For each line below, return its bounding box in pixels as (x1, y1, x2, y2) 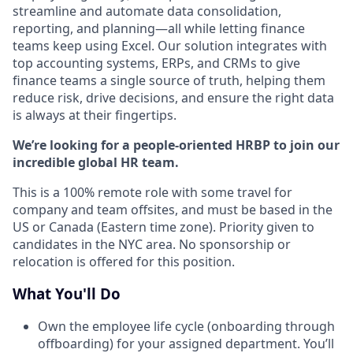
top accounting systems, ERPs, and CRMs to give (13, 54, 300, 72)
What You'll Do (13, 284, 121, 304)
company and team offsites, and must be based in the (13, 201, 333, 219)
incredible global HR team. (13, 154, 179, 172)
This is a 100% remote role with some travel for (13, 184, 292, 202)
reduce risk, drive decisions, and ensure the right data (13, 89, 334, 107)
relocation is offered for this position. (13, 253, 235, 271)
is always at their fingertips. (13, 106, 176, 124)
